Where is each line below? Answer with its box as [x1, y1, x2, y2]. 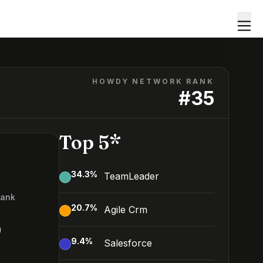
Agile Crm [104, 204, 147, 215]
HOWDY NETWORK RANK [92, 77, 214, 86]
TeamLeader [104, 170, 159, 182]
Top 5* [59, 131, 121, 154]
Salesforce [104, 237, 152, 249]
